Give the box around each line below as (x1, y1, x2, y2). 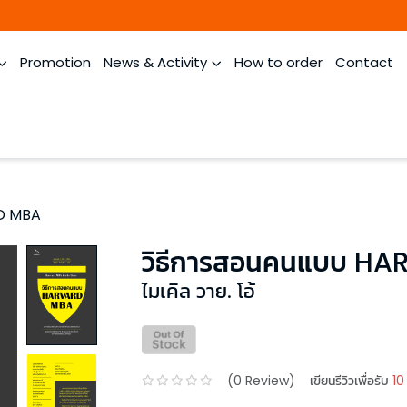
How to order (234, 53, 323, 72)
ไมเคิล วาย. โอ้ (142, 277, 255, 305)
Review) (242, 371, 295, 390)
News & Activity (104, 53, 207, 72)
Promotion (20, 53, 91, 72)
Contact (335, 53, 393, 72)
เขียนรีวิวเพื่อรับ (310, 371, 389, 390)
